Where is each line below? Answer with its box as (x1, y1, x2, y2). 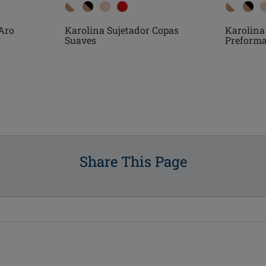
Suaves (64, 34, 96, 47)
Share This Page (79, 152, 187, 172)
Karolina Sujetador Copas (64, 24, 179, 37)
